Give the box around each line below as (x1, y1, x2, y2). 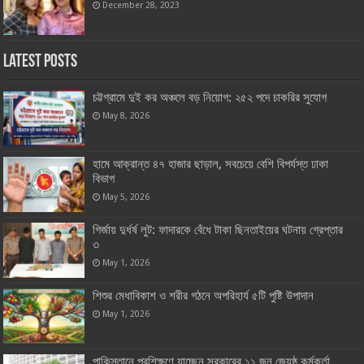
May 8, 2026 (102, 110, 150, 121)
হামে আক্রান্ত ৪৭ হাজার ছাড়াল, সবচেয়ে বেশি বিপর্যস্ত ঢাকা (93, 156, 329, 171)
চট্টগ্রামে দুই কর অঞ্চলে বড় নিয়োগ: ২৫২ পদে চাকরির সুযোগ (93, 90, 327, 106)
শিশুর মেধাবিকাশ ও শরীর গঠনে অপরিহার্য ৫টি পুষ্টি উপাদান (93, 288, 314, 303)
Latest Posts (3, 53, 78, 72)
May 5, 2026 (102, 191, 150, 201)
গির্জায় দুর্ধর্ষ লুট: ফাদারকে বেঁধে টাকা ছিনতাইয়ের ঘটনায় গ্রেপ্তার (93, 222, 344, 237)
